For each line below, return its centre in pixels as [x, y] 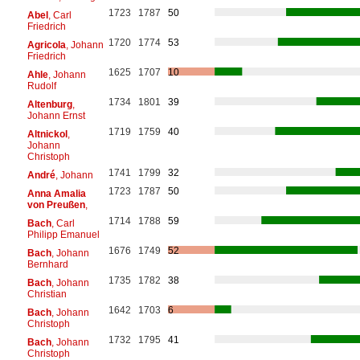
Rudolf [41, 86]
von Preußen [56, 205]
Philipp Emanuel [63, 234]
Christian [47, 294]
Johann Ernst [56, 115]
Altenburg [49, 104]
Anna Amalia [56, 193]
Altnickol [47, 134]
